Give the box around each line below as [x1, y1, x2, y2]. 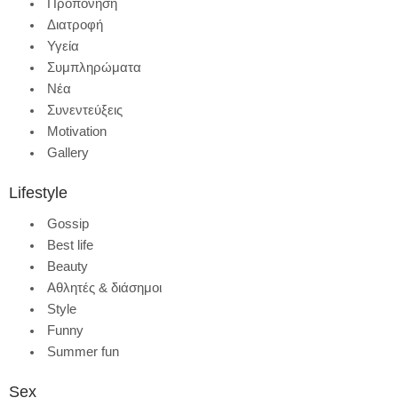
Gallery [47, 144, 89, 160]
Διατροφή [47, 16, 103, 32]
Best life [47, 236, 93, 252]
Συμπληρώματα [47, 59, 141, 75]
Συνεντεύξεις [47, 101, 123, 117]
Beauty [47, 258, 88, 274]
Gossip [47, 215, 89, 231]
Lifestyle [9, 183, 68, 202]
